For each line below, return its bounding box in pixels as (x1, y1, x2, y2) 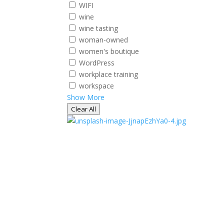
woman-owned (79, 35, 128, 44)
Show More (67, 92, 105, 102)
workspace (79, 81, 114, 90)
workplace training (79, 69, 138, 79)
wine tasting (79, 23, 118, 33)
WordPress (79, 58, 115, 67)
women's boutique (79, 46, 139, 56)
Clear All (71, 104, 96, 113)
